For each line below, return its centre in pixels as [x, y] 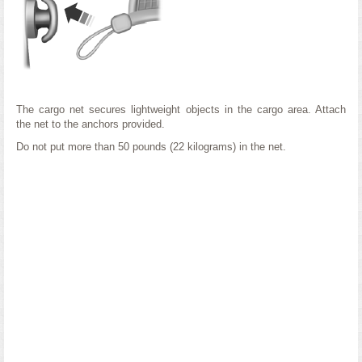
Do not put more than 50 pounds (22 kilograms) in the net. [151, 147]
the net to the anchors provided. [90, 124]
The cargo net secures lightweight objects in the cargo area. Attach [181, 109]
